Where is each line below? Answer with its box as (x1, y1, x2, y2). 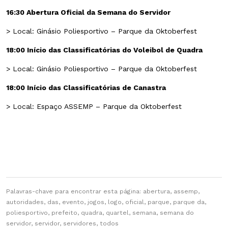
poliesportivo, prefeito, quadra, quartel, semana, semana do (6, 209, 194, 217)
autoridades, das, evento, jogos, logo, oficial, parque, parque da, (6, 198, 206, 206)
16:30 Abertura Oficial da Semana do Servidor (6, 8, 170, 17)
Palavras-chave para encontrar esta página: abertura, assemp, (6, 188, 199, 195)
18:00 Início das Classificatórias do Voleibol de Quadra (6, 46, 203, 54)
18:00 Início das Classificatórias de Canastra (6, 83, 166, 92)
